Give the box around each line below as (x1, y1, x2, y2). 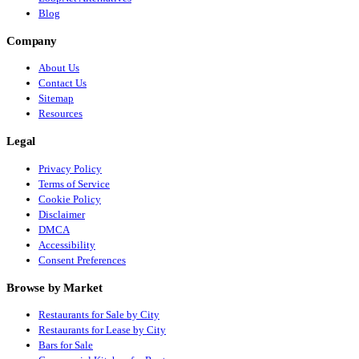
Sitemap (38, 92, 74, 105)
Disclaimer (38, 208, 85, 220)
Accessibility (38, 238, 95, 251)
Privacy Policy (38, 162, 102, 175)
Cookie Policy (38, 192, 101, 205)
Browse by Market (6, 280, 103, 294)
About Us (38, 62, 79, 75)
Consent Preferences (38, 253, 126, 266)
